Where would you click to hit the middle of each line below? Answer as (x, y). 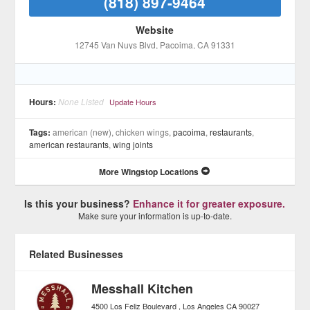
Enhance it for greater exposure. (209, 203)
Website (155, 30)
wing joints (133, 144)
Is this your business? (79, 203)
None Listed (81, 101)
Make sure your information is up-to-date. (155, 216)
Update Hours (133, 102)
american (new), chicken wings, (113, 132)
